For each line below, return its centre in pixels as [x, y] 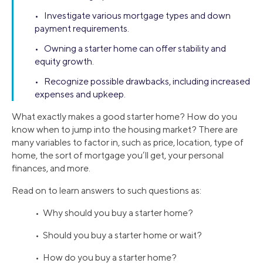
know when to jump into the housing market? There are [125, 130]
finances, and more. [51, 168]
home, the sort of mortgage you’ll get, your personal [118, 156]
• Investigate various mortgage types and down [133, 16]
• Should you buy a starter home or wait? [119, 235]
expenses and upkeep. [80, 95]
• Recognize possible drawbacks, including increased [142, 82]
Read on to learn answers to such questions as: [107, 191]
